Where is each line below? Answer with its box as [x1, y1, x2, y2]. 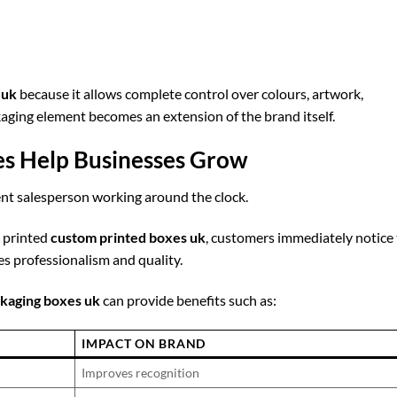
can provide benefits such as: [100, 292, 276, 309]
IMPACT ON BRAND [82, 335, 206, 351]
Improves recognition [82, 364, 200, 380]
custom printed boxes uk [51, 229, 206, 246]
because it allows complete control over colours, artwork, [17, 84, 363, 102]
